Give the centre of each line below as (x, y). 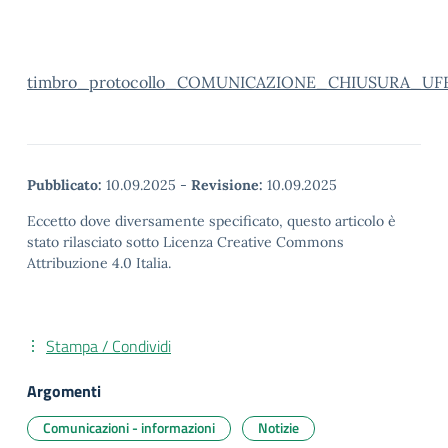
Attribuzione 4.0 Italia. (99, 263)
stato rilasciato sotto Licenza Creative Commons (185, 242)
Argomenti (64, 391)
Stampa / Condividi (108, 346)
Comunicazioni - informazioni (129, 427)
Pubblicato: (64, 185)
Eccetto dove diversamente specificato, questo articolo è (211, 221)
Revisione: (227, 185)
